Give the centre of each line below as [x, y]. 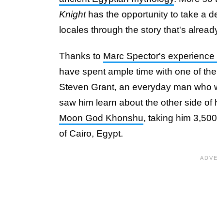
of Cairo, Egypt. [91, 133]
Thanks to [81, 56]
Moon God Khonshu [101, 118]
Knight [72, 14]
